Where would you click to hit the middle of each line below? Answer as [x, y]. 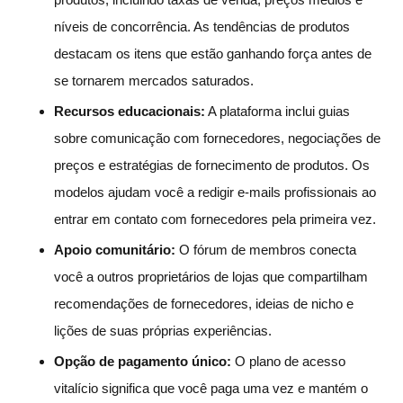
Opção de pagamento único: [143, 361]
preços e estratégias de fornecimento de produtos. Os [212, 165]
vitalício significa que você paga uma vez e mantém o [211, 388]
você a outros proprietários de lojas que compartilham [211, 276]
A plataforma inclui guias [278, 111]
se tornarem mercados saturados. [154, 80]
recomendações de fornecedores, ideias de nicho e [204, 303]
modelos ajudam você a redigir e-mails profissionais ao [215, 192]
